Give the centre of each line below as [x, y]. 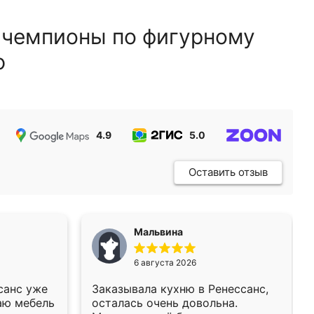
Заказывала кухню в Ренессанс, [180, 289]
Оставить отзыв [228, 172]
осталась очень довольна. [165, 303]
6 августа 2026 [165, 262]
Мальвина [158, 232]
